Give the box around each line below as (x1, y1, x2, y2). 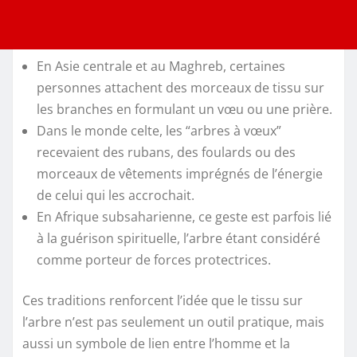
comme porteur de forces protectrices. (37, 251, 271, 269)
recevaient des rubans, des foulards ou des (37, 143, 296, 162)
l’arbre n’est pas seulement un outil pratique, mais (22, 313, 324, 331)
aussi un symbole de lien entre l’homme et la (22, 335, 290, 353)
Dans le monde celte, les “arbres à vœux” (37, 122, 281, 140)
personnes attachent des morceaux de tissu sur (37, 79, 324, 97)
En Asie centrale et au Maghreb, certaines (37, 57, 285, 76)
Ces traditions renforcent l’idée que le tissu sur (22, 292, 303, 310)
